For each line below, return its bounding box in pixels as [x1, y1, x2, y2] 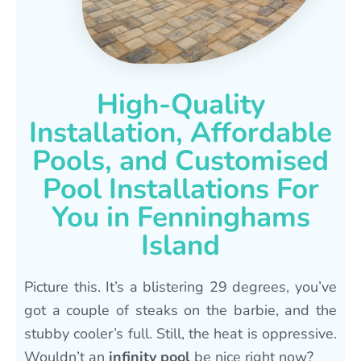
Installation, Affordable [29, 113, 332, 151]
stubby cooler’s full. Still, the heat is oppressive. [24, 323, 337, 343]
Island [141, 226, 220, 264]
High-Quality [96, 85, 265, 123]
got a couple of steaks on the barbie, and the [24, 300, 337, 320]
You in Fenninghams [51, 197, 310, 236]
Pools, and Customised [32, 141, 329, 180]
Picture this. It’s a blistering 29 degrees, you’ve [24, 276, 337, 297]
